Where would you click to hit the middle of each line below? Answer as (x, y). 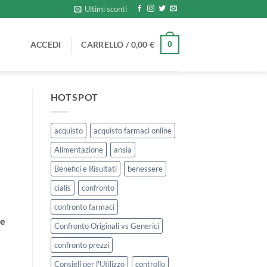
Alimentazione (78, 149)
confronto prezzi (81, 245)
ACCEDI (46, 44)
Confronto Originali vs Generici (106, 226)
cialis (62, 187)
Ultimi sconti (106, 9)
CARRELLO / (106, 44)
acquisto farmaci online (132, 130)
